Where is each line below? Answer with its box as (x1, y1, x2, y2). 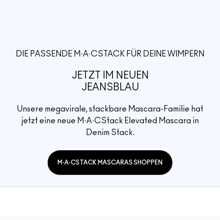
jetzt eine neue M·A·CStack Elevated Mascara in (21, 117, 199, 125)
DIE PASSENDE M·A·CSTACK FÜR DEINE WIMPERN (16, 50, 204, 58)
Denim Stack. (85, 129, 135, 137)
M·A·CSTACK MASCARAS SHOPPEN (57, 160, 163, 166)
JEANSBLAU (81, 82, 139, 93)
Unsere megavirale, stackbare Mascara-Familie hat (17, 105, 203, 113)
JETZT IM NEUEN (71, 71, 149, 81)
